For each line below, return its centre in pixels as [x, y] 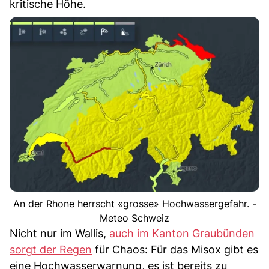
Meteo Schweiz [134, 218]
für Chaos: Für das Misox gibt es [175, 249]
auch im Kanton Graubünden [182, 233]
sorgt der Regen [51, 249]
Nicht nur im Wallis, [59, 233]
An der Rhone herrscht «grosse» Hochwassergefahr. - [134, 203]
